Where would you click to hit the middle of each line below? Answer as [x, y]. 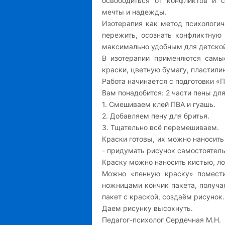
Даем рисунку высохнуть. [147, 208]
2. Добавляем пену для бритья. [156, 116]
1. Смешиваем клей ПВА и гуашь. [159, 104]
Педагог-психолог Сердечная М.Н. [161, 220]
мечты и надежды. [134, 12]
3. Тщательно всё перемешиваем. [160, 127]
